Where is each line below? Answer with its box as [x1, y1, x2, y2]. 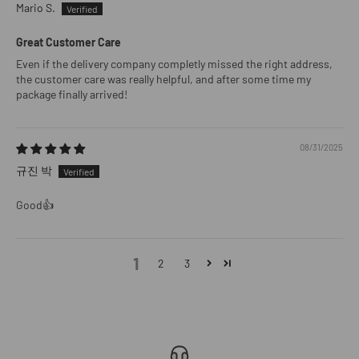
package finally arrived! [16, 87, 127, 102]
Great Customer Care [16, 35, 121, 50]
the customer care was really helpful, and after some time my [16, 72, 311, 87]
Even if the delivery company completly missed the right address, [16, 57, 333, 71]
